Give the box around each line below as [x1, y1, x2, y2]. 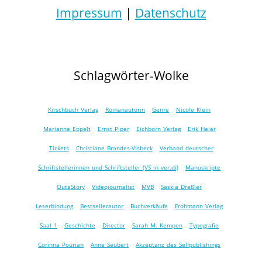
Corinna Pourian [38, 240, 84, 249]
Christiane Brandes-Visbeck [75, 144, 153, 153]
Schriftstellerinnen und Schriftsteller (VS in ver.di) [38, 163, 178, 172]
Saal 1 [40, 221, 57, 230]
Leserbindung [36, 202, 73, 211]
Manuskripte [185, 163, 220, 172]
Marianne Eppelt [43, 125, 91, 133]
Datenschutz [135, 4, 206, 21]
